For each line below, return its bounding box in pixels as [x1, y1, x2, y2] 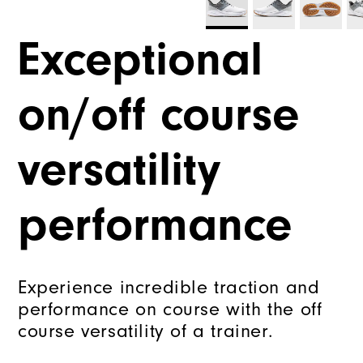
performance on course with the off [18, 298, 322, 321]
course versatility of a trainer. [18, 320, 274, 343]
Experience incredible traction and [18, 276, 320, 299]
